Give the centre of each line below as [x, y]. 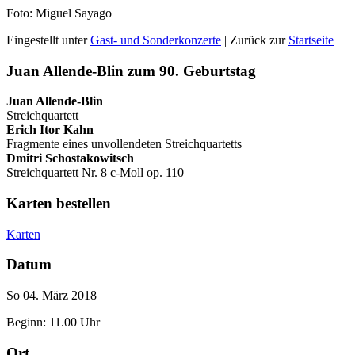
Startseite [311, 40]
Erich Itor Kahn [50, 130]
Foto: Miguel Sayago [59, 13]
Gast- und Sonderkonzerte [156, 40]
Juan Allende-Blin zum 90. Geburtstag [131, 71]
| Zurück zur [255, 40]
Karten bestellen [59, 204]
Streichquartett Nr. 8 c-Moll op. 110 [95, 173]
